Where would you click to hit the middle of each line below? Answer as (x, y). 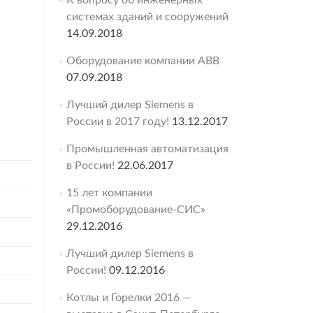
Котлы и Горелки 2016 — (129, 298)
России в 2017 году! (117, 122)
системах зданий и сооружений (147, 17)
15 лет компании (109, 193)
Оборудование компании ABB (143, 61)
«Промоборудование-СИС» (136, 210)
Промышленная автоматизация (147, 149)
